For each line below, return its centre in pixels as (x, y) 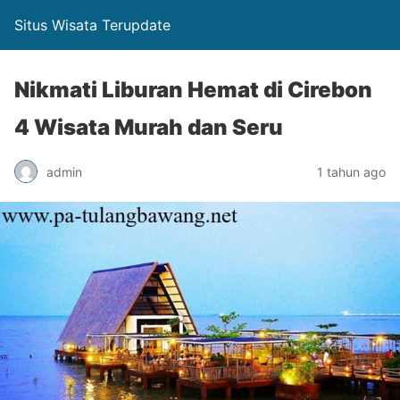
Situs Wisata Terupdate (92, 25)
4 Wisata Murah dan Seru (149, 127)
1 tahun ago (351, 171)
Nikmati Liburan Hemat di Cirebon (193, 90)
